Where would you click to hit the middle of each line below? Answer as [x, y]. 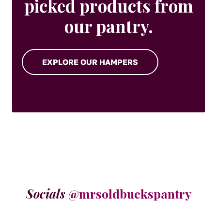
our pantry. [108, 26]
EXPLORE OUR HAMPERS [90, 62]
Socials [46, 194]
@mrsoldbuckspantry [130, 194]
